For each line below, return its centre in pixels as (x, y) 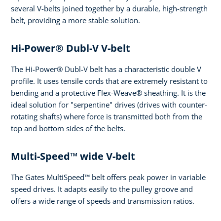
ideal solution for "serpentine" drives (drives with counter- (109, 105)
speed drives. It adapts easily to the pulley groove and (102, 189)
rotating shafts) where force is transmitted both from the (107, 117)
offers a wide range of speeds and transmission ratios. (103, 201)
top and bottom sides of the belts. (68, 129)
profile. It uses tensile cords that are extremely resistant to (109, 81)
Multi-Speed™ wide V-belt (73, 156)
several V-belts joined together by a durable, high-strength (109, 9)
